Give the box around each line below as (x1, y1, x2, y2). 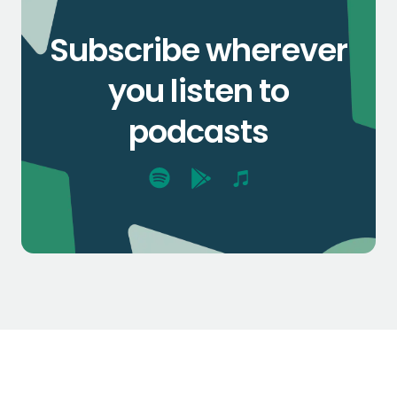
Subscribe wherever (49, 27, 348, 72)
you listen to (107, 68, 290, 113)
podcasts (128, 109, 269, 153)
